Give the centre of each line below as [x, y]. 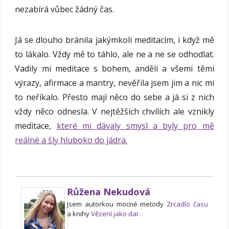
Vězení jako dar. [116, 214]
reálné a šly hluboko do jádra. [71, 140]
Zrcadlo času [187, 204]
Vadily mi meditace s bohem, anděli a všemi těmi [114, 69]
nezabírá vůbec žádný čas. [65, 9]
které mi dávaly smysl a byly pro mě [135, 126]
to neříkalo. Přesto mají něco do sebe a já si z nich [114, 97]
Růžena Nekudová [109, 192]
